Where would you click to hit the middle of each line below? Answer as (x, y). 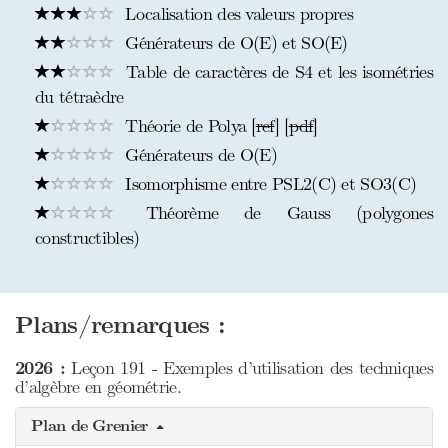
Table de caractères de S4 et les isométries (276, 72)
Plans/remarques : (120, 325)
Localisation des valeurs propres (236, 14)
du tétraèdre (79, 97)
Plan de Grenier (92, 426)
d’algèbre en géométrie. (98, 387)
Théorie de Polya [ (188, 126)
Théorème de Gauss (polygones (276, 213)
